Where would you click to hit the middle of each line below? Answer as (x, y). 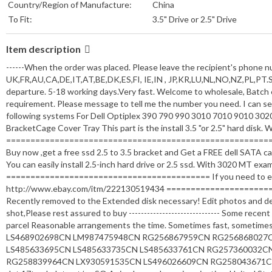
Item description (44, 49)
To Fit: (20, 19)
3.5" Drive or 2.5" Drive (195, 19)
